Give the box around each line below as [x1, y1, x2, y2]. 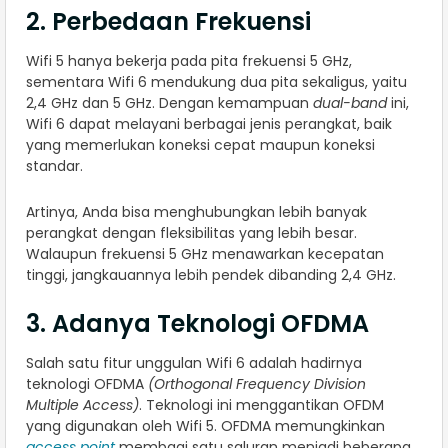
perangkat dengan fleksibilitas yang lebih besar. [26, 223, 357, 244]
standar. [26, 156, 87, 177]
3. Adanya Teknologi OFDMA [26, 307, 369, 341]
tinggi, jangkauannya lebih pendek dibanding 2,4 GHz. [26, 265, 396, 286]
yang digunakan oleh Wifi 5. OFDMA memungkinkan [26, 416, 385, 437]
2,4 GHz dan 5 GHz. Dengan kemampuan [26, 93, 313, 114]
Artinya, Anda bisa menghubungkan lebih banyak [26, 202, 367, 223]
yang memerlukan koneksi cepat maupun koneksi [26, 135, 375, 156]
